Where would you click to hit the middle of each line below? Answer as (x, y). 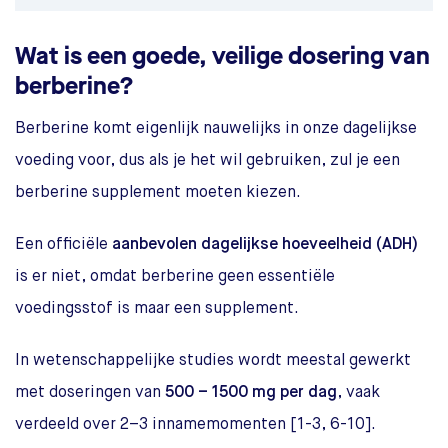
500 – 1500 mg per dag (251, 392)
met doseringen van (90, 392)
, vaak (358, 392)
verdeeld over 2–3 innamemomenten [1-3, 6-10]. (195, 424)
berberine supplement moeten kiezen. (158, 192)
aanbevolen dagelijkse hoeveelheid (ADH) (265, 244)
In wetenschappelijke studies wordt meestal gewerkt (213, 360)
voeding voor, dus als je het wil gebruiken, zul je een (207, 160)
